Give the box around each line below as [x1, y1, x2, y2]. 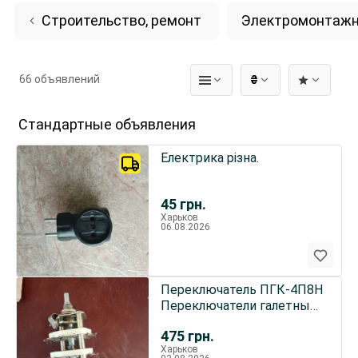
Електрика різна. [160, 150, 259, 165]
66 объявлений [19, 73, 100, 86]
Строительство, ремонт [42, 12, 201, 29]
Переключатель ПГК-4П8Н [160, 282, 323, 297]
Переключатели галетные [160, 298, 317, 313]
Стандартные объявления [18, 116, 196, 133]
